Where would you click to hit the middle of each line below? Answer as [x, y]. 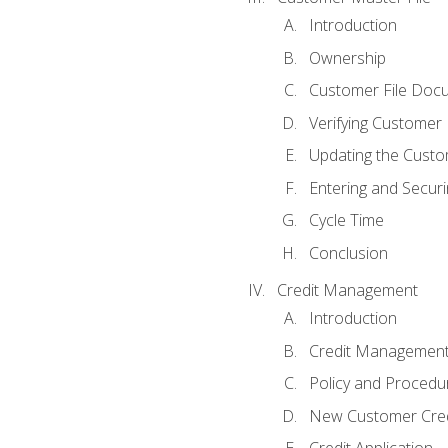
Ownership [347, 57]
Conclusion [348, 252]
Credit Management [347, 289]
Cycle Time [346, 220]
